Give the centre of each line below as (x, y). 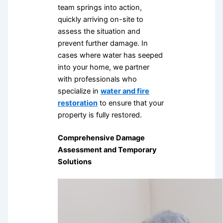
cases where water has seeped (110, 56)
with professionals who (97, 79)
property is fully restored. (100, 115)
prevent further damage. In (103, 44)
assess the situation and (99, 32)
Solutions (74, 162)
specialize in (79, 91)
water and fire (125, 91)
